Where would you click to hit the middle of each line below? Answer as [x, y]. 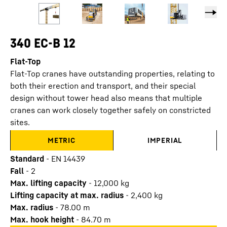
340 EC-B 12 [43, 43]
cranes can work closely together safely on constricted [110, 110]
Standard [27, 159]
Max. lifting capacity [48, 183]
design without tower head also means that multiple [106, 98]
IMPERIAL [165, 140]
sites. [20, 122]
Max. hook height [42, 219]
